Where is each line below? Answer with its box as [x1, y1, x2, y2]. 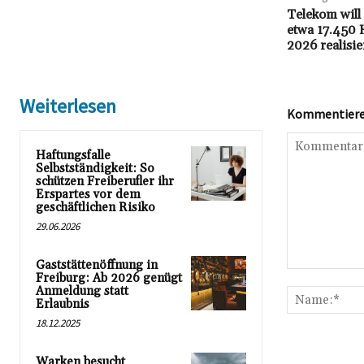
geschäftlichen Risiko [36, 200, 155, 216]
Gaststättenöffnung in [36, 258, 158, 274]
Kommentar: [285, 270, 349, 284]
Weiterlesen [19, 93, 116, 119]
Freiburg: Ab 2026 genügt [36, 271, 182, 287]
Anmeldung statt [36, 284, 128, 300]
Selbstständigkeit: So [36, 161, 154, 177]
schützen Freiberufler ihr [36, 174, 174, 190]
